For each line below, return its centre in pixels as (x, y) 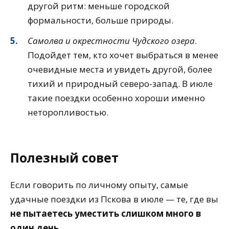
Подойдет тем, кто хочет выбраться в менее (123, 55)
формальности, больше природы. (100, 20)
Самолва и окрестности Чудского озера (111, 40)
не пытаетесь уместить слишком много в (106, 213)
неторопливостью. (68, 112)
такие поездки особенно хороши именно (116, 98)
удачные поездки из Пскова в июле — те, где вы (114, 199)
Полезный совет (64, 158)
